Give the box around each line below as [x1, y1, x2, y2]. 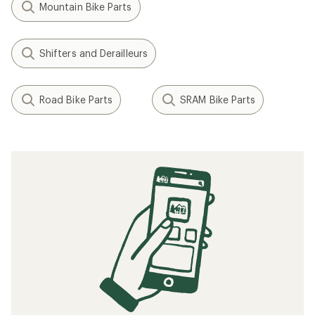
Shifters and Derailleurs [39, 47, 148, 59]
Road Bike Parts [39, 94, 113, 105]
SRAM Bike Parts [180, 94, 256, 105]
